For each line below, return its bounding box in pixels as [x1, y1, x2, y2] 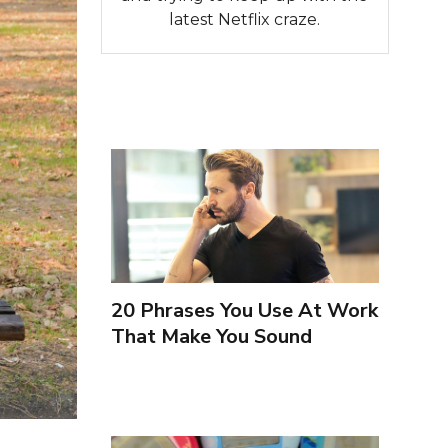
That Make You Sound [110, 322, 312, 350]
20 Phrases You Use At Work [110, 296, 378, 324]
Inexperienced [110, 348, 241, 376]
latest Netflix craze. [169, 9, 321, 29]
